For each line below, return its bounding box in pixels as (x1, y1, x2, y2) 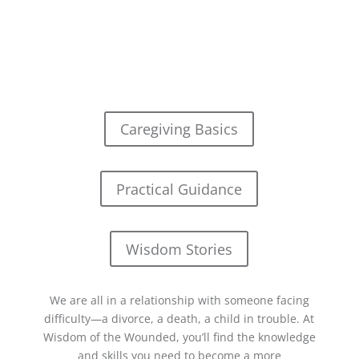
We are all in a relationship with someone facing (49, 292, 309, 308)
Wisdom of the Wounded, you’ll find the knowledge (42, 329, 316, 345)
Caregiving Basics (120, 119, 239, 139)
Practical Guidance (116, 179, 243, 199)
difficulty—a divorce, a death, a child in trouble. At (44, 310, 315, 326)
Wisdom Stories (126, 239, 233, 259)
